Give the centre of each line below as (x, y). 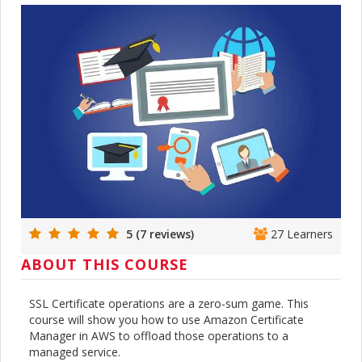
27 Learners (300, 234)
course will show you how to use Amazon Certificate (166, 319)
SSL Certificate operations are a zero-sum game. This (169, 303)
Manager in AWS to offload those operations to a (159, 335)
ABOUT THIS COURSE (105, 264)
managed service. (75, 351)
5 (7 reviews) (158, 234)
